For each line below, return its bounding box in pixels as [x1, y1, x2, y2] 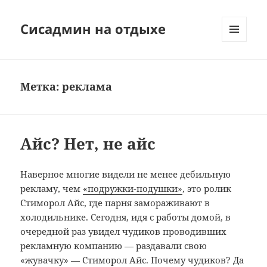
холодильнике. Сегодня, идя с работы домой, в [20, 211, 231, 223]
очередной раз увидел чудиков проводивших [20, 225, 227, 238]
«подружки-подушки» [83, 182, 183, 195]
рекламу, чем [20, 182, 83, 195]
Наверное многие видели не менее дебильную [20, 168, 231, 181]
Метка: [20, 79, 63, 94]
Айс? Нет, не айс [20, 133, 156, 155]
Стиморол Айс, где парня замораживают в [20, 197, 210, 209]
